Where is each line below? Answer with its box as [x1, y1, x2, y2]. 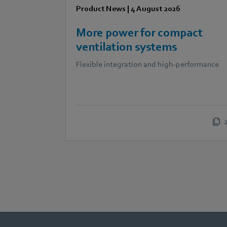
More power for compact [76, 25, 203, 40]
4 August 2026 [131, 4, 181, 13]
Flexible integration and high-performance [76, 59, 219, 69]
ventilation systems [76, 40, 177, 54]
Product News [76, 4, 126, 13]
